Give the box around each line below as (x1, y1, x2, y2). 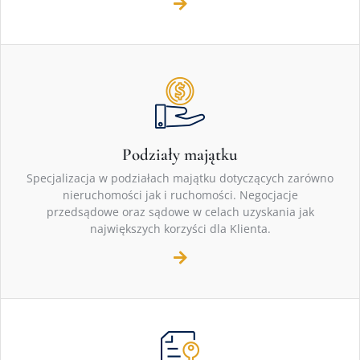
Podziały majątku (122, 145, 238, 166)
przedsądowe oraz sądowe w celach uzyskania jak (46, 204, 314, 220)
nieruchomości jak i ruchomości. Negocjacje (62, 187, 298, 203)
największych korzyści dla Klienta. (89, 221, 271, 237)
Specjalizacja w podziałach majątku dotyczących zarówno (27, 170, 333, 186)
